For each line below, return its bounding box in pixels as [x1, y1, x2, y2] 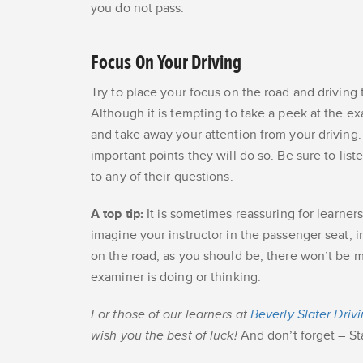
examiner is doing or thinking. [91, 269, 262, 286]
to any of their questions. [91, 169, 240, 186]
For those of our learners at [91, 306, 250, 323]
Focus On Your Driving [91, 49, 242, 76]
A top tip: [91, 206, 143, 223]
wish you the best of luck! [91, 327, 237, 344]
